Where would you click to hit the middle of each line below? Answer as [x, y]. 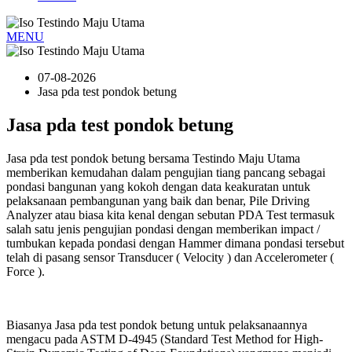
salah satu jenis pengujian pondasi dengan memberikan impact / [163, 229]
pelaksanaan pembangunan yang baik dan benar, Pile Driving [158, 200]
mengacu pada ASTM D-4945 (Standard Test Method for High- [165, 339]
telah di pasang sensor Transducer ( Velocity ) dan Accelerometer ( [170, 257]
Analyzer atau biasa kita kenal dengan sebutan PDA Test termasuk [170, 214]
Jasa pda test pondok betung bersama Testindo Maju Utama [153, 158]
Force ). [26, 271]
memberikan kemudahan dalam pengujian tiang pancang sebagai [166, 172]
